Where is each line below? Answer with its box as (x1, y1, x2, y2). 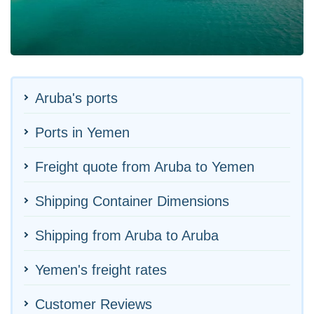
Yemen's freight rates (35, 261, 167, 278)
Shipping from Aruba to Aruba (35, 227, 219, 243)
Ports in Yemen (35, 124, 130, 140)
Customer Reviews (35, 296, 152, 312)
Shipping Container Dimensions (35, 193, 229, 209)
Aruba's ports (35, 90, 118, 106)
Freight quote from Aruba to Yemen (35, 158, 254, 175)
